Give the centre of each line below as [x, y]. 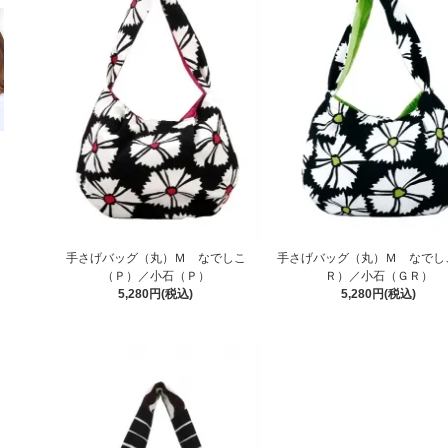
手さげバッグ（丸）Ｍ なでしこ [155, 258]
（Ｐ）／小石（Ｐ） [155, 276]
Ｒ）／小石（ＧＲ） [378, 276]
